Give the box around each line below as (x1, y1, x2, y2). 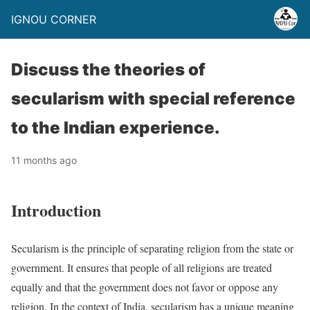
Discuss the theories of (11, 60, 206, 80)
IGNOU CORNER (11, 12, 96, 26)
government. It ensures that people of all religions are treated (11, 259, 272, 275)
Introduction (11, 197, 101, 222)
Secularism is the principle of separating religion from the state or (11, 240, 293, 255)
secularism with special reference (11, 89, 295, 109)
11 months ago (11, 154, 77, 166)
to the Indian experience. (11, 118, 220, 138)
